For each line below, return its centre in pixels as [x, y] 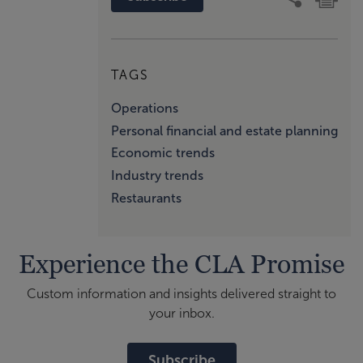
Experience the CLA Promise [181, 263]
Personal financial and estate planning [224, 130]
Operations [145, 108]
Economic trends [163, 153]
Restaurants [146, 198]
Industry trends [157, 175]
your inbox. [181, 313]
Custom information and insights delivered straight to [181, 293]
